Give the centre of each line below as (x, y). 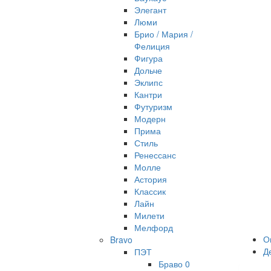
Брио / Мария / (164, 34)
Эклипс (149, 82)
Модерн (150, 119)
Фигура (149, 58)
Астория (151, 179)
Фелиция (152, 46)
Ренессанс (155, 155)
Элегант (150, 10)
